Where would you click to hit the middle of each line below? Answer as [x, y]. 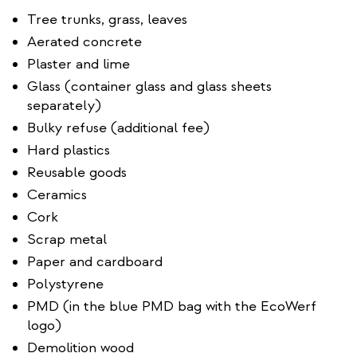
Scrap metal [67, 239]
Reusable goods [77, 172]
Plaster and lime [78, 64]
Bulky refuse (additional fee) [118, 127]
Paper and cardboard [95, 261]
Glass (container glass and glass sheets [149, 86]
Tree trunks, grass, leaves [107, 19]
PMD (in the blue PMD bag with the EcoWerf [172, 306]
